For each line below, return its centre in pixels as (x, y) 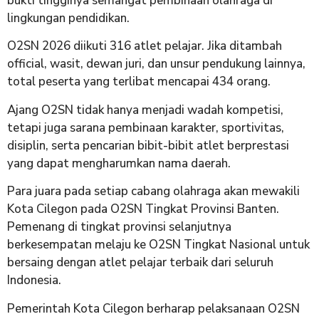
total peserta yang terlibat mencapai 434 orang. (139, 82)
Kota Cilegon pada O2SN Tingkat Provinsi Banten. (143, 209)
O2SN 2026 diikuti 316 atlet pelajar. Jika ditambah (145, 46)
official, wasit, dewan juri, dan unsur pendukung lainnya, (156, 64)
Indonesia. (34, 281)
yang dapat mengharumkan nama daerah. (119, 163)
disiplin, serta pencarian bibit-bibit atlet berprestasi (148, 145)
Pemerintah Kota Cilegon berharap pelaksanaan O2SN (153, 308)
